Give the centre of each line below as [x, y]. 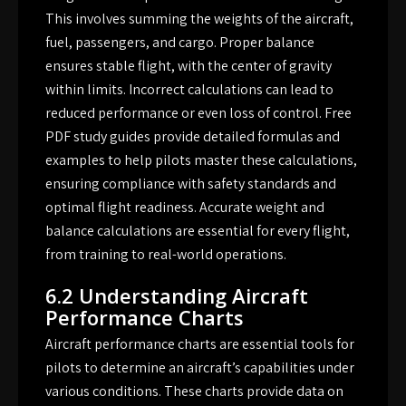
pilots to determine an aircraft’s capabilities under [200, 367]
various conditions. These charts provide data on [194, 391]
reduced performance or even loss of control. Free [198, 112]
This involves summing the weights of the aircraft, [199, 18]
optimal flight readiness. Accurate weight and [185, 207]
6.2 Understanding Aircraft [177, 295]
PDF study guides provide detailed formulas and [193, 136]
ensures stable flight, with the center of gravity [188, 65]
